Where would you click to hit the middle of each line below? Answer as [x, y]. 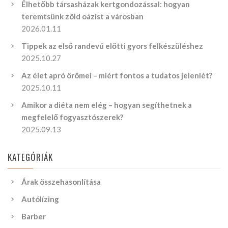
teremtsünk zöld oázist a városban [82, 17]
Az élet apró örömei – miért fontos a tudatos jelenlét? [117, 76]
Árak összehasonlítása [61, 182]
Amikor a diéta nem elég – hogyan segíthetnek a [107, 105]
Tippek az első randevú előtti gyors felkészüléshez [112, 46]
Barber [34, 217]
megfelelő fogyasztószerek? [72, 117]
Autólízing [40, 199]
